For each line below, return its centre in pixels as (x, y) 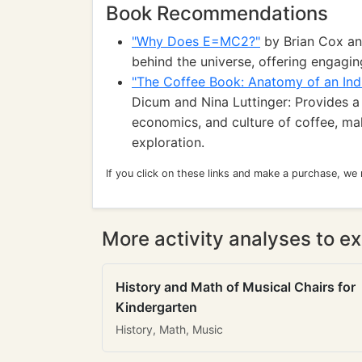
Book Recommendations (217, 13)
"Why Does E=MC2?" (196, 41)
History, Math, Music (169, 329)
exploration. (168, 142)
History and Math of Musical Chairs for (236, 287)
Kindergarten (156, 307)
